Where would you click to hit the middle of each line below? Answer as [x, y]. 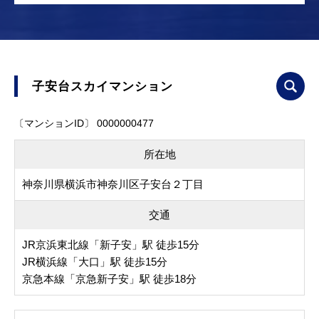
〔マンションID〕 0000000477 [84, 124]
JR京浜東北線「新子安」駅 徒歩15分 [111, 245]
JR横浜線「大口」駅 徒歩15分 [95, 262]
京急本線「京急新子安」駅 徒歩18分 [109, 279]
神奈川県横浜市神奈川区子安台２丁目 [113, 184]
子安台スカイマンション [103, 87]
